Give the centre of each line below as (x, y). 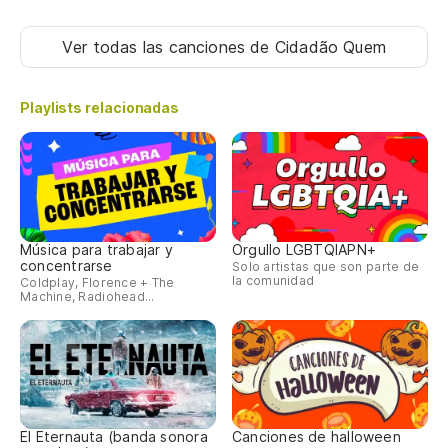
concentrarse (66, 265)
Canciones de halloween (316, 437)
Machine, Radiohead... (87, 296)
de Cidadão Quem (318, 47)
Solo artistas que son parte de (326, 266)
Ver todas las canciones (156, 47)
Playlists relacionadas (100, 108)
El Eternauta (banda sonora (114, 437)
